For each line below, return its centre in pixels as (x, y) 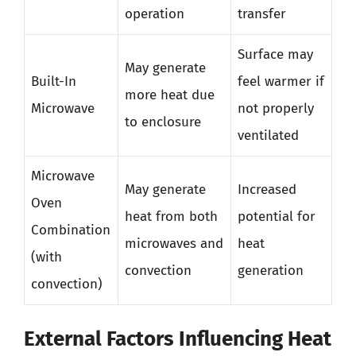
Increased (267, 189)
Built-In (54, 81)
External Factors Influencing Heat (178, 339)
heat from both (171, 216)
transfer (262, 14)
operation (155, 14)
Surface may (275, 54)
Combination (71, 230)
